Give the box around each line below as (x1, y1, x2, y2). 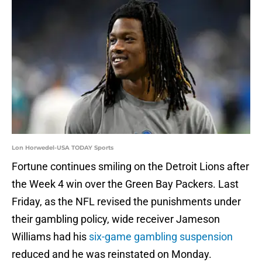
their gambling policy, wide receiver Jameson (12, 213, 220, 226)
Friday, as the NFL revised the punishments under (12, 195, 241, 208)
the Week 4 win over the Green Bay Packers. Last (12, 178, 239, 191)
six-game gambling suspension (89, 230, 233, 243)
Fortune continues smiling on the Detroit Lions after (12, 160, 249, 173)
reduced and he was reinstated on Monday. (12, 248, 212, 261)
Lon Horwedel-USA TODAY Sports (12, 144, 113, 152)
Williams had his (12, 230, 89, 243)
